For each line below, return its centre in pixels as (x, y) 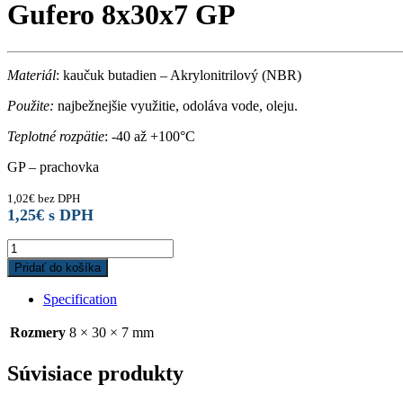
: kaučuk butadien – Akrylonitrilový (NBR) (179, 75)
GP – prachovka (53, 166)
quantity (29, 294)
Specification (80, 299)
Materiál (31, 75)
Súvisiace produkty (95, 373)
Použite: (31, 105)
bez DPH (58, 198)
